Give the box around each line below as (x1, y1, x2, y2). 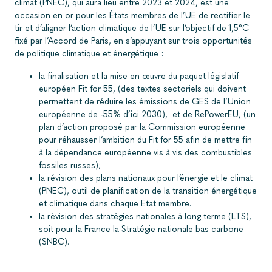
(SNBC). (39, 236, 69, 247)
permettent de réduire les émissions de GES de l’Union (39, 96, 251, 107)
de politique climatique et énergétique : (15, 48, 163, 59)
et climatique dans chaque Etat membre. (39, 198, 191, 209)
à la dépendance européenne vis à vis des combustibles (39, 147, 252, 158)
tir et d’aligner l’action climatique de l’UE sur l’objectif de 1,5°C (15, 22, 249, 33)
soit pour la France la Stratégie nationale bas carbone (39, 223, 243, 234)
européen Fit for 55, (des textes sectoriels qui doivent (39, 83, 246, 94)
